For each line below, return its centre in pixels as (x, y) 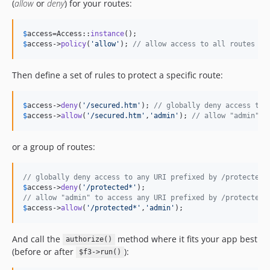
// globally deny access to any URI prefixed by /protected (143, 177)
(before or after (44, 251)
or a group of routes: (54, 146)
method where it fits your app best (186, 239)
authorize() (89, 240)
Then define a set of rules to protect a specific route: (118, 75)
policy (74, 44)
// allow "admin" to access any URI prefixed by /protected (143, 197)
